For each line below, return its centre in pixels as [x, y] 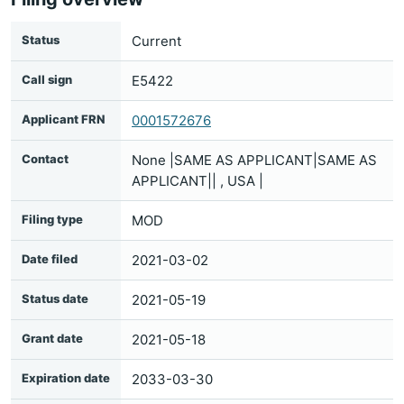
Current [156, 41]
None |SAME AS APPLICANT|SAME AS [254, 160]
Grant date [52, 338]
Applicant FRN [63, 119]
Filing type [52, 219]
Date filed [50, 259]
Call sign [47, 79]
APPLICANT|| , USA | [197, 181]
